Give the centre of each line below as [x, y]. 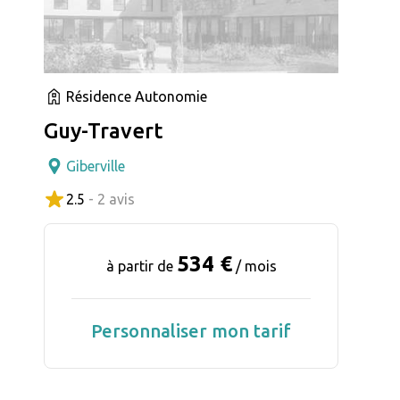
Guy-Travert [103, 130]
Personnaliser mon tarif [191, 330]
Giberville [96, 166]
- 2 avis [112, 199]
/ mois [256, 266]
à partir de [141, 266]
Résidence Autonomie [137, 96]
